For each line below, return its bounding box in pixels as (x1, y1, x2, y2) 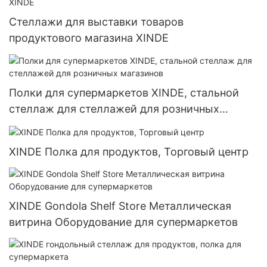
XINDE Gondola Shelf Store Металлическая (9, 199, 231, 212)
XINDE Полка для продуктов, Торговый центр (9, 145, 249, 158)
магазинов (9, 118, 64, 131)
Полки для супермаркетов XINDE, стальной (9, 86, 239, 99)
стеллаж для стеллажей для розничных (9, 102, 219, 115)
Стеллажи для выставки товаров (9, 15, 184, 29)
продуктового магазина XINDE (9, 32, 169, 45)
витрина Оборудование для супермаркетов (9, 215, 238, 228)
